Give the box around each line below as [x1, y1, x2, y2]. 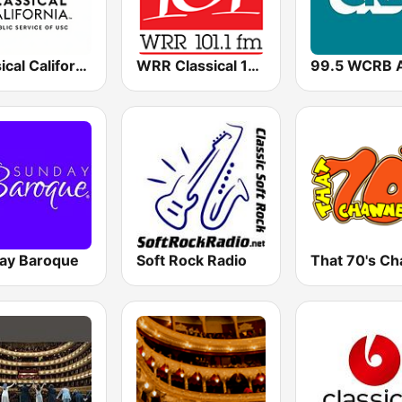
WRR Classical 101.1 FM [248, 56, 260, 74]
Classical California [75, 56, 87, 74]
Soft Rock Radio [136, 250, 248, 269]
